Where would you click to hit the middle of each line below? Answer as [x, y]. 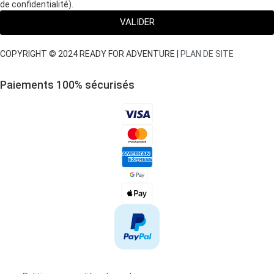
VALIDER [137, 22]
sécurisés [109, 84]
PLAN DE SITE [207, 54]
